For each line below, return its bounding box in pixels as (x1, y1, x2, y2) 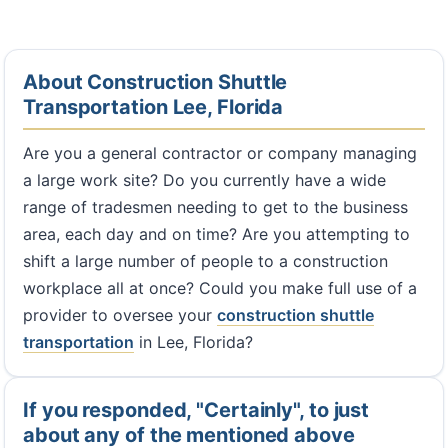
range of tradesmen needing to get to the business (23, 197, 408, 218)
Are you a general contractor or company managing (23, 143, 417, 164)
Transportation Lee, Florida (23, 95, 284, 120)
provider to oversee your (23, 305, 217, 326)
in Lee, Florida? (134, 332, 253, 353)
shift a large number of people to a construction (23, 251, 388, 272)
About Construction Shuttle (23, 70, 288, 95)
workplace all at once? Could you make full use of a (23, 278, 417, 299)
